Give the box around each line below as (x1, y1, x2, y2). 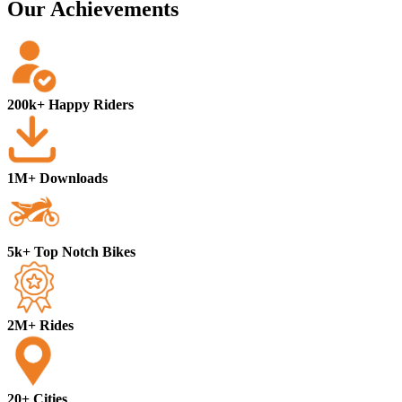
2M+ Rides (7, 318, 74, 334)
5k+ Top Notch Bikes (7, 244, 135, 260)
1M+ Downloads (7, 170, 108, 187)
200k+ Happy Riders (7, 97, 134, 113)
